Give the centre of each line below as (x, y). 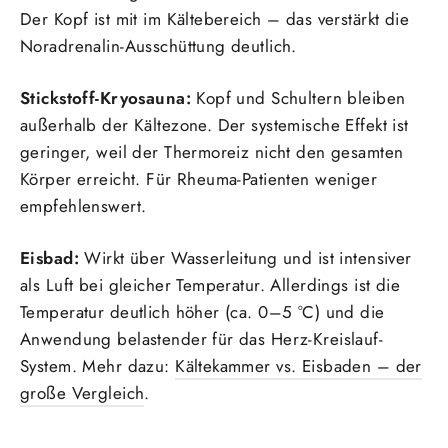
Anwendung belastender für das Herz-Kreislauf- (202, 339)
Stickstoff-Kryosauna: (105, 98)
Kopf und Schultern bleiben (298, 98)
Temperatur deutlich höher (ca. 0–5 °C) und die (202, 312)
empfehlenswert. (83, 206)
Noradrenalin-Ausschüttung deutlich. (158, 46)
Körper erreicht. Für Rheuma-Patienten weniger (199, 179)
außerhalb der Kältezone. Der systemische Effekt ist (214, 125)
